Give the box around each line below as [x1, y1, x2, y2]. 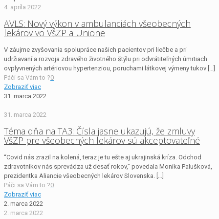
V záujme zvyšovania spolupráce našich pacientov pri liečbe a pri [4, 46, 187, 54]
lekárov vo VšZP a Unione [4, 27, 105, 39]
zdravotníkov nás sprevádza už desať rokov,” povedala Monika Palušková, [4, 163, 212, 171]
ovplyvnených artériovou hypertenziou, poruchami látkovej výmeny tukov [4, 65, 206, 72]
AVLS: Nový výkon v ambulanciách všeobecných [4, 18, 191, 30]
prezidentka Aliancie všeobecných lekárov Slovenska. [4, 172, 155, 180]
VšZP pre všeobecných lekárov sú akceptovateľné [4, 134, 200, 147]
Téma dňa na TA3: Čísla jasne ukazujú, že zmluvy [4, 125, 195, 137]
